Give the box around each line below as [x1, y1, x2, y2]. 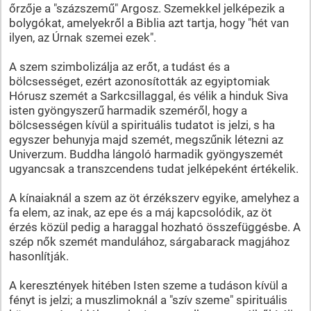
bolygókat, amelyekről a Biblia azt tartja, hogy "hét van [8, 15, 289, 30]
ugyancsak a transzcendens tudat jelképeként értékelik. [8, 161, 299, 176]
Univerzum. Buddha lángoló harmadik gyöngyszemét [8, 146, 283, 161]
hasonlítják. [8, 249, 69, 263]
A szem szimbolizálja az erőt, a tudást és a [8, 59, 230, 74]
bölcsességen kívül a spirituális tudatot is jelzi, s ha [8, 117, 275, 132]
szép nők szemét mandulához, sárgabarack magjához [8, 234, 289, 249]
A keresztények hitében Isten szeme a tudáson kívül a [8, 278, 287, 292]
